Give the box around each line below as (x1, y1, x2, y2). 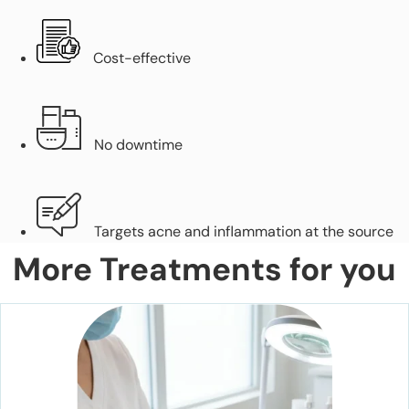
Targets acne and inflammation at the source (94, 221, 393, 241)
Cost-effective (93, 47, 191, 68)
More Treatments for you (13, 247, 396, 290)
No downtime (94, 134, 183, 154)
